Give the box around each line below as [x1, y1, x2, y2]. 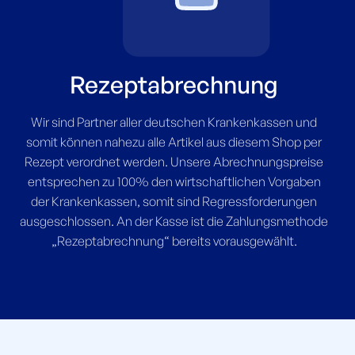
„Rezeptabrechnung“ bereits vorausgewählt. [51, 233, 297, 250]
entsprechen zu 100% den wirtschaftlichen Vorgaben [27, 174, 321, 190]
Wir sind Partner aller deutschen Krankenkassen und [31, 114, 318, 131]
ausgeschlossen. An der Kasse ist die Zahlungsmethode [20, 213, 329, 230]
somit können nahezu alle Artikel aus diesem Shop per [26, 134, 323, 151]
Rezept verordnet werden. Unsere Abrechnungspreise [25, 154, 324, 170]
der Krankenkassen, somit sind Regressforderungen [31, 193, 318, 210]
